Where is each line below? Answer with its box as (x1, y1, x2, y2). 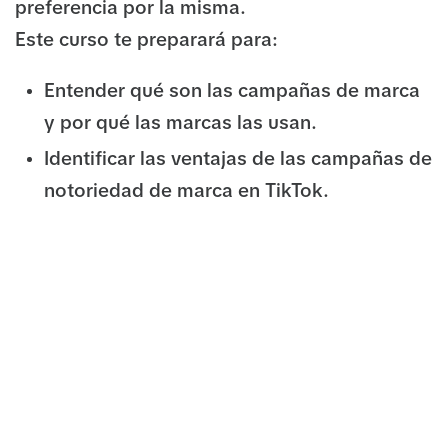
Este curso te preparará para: (15, 31, 278, 50)
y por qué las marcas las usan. (43, 114, 317, 133)
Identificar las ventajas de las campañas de (43, 149, 432, 169)
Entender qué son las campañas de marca (43, 82, 420, 101)
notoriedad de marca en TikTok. (43, 181, 329, 201)
